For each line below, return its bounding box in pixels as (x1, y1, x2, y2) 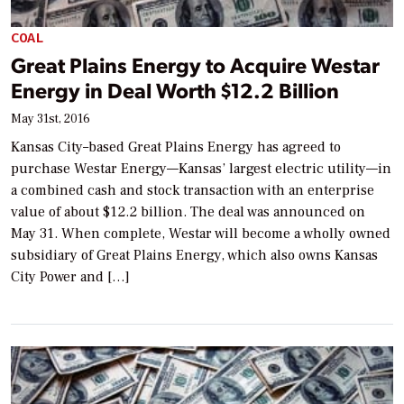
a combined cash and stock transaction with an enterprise (11, 180, 374, 199)
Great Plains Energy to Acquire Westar (11, 50, 380, 78)
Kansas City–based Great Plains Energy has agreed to (11, 137, 341, 156)
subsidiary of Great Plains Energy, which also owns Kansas (11, 245, 378, 264)
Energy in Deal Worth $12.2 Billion (11, 75, 339, 104)
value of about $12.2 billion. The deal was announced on (11, 202, 365, 221)
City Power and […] (11, 267, 130, 286)
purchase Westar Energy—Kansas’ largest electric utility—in (11, 159, 391, 178)
